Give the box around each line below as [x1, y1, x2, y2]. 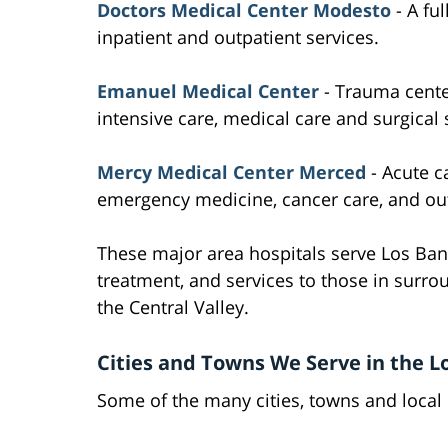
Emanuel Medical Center [97, 79, 319, 104]
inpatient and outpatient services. [97, 25, 379, 50]
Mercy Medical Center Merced [97, 160, 366, 185]
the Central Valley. [97, 295, 249, 320]
